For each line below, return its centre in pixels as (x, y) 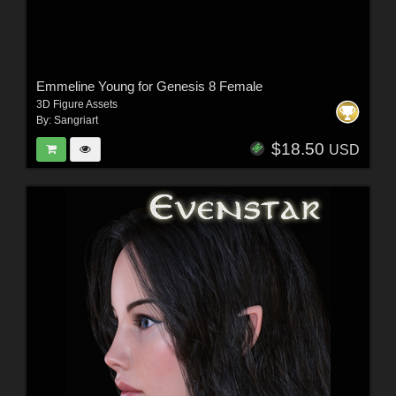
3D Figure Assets (76, 104)
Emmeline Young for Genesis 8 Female (149, 86)
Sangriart (76, 120)
